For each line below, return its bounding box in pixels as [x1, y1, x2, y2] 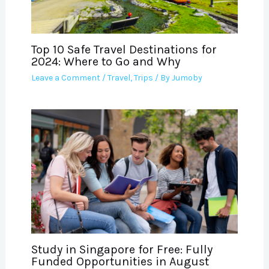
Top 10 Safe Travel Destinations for [31, 42, 217, 56]
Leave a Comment [31, 72, 100, 83]
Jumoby [171, 72, 202, 83]
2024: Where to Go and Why [31, 54, 180, 68]
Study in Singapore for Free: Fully [31, 242, 213, 256]
